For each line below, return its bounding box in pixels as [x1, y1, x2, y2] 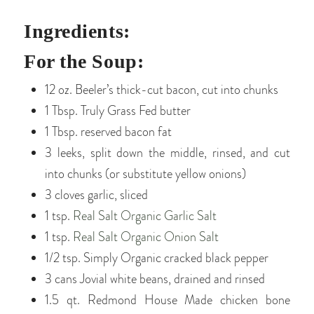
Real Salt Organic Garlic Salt [73, 207, 217, 226]
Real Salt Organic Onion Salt [73, 228, 219, 247]
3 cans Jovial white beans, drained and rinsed [45, 270, 265, 289]
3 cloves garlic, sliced [45, 186, 148, 205]
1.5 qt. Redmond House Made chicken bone [45, 291, 290, 310]
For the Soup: [24, 50, 144, 73]
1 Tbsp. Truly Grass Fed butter [45, 102, 191, 121]
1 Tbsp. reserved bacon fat [45, 123, 175, 142]
